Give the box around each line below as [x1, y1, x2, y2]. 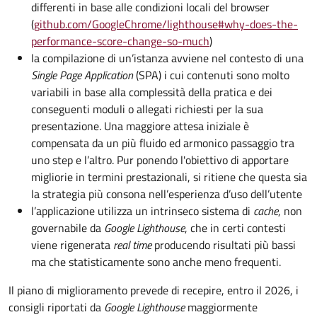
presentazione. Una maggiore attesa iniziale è [31, 117, 249, 134]
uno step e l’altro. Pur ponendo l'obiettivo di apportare [31, 151, 289, 168]
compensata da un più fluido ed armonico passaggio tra [31, 134, 294, 151]
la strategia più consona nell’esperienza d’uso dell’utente [31, 185, 302, 202]
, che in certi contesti [185, 219, 286, 236]
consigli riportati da [8, 299, 104, 316]
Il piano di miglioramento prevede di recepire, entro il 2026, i [8, 282, 299, 299]
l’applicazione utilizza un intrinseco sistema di [31, 202, 253, 219]
